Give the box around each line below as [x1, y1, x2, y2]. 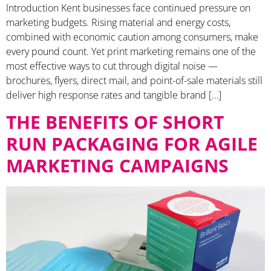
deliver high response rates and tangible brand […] [6, 88, 221, 102]
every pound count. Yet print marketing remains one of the [6, 45, 256, 59]
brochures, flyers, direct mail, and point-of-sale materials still [6, 74, 263, 88]
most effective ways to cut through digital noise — [6, 59, 218, 73]
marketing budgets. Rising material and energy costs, [6, 16, 230, 30]
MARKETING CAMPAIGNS [6, 152, 229, 178]
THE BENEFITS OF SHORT [6, 109, 224, 134]
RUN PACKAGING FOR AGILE [6, 131, 258, 156]
